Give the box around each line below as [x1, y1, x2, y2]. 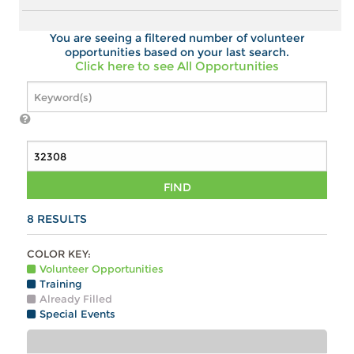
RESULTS [34, 212, 88, 227]
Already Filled [40, 292, 113, 306]
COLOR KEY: [27, 247, 92, 261]
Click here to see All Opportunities [75, 58, 279, 74]
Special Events [40, 307, 116, 321]
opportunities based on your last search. [65, 45, 289, 60]
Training [40, 277, 83, 291]
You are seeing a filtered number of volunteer [49, 31, 305, 46]
